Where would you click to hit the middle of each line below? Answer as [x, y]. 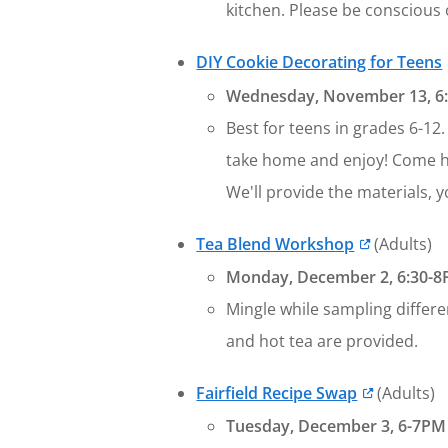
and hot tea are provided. [322, 341]
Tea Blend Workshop [275, 243]
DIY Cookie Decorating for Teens [319, 62]
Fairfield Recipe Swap [277, 393]
